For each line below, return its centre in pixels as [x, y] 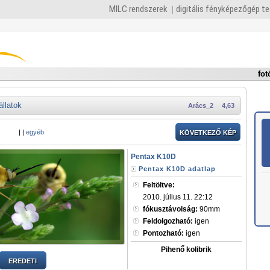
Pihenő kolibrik [186, 250]
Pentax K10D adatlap [177, 169]
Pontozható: [163, 233]
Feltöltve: [159, 185]
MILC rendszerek [138, 9]
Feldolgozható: [168, 221]
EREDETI [23, 261]
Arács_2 [201, 105]
